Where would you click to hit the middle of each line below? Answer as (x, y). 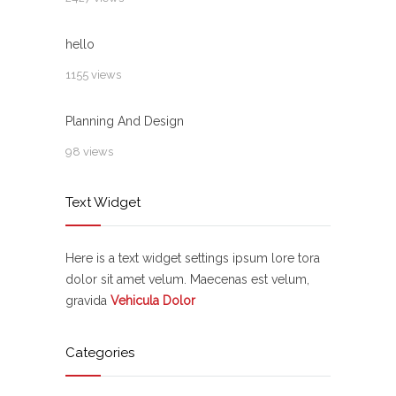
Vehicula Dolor (153, 301)
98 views (89, 152)
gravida (88, 301)
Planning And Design (125, 122)
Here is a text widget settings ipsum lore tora (193, 259)
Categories (100, 353)
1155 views (93, 75)
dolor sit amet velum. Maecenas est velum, (187, 280)
